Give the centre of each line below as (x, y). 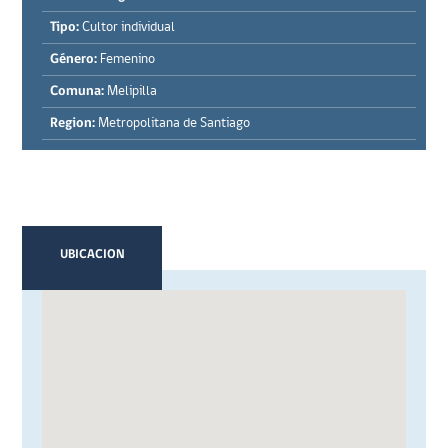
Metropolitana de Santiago (173, 123)
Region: (73, 123)
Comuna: (77, 91)
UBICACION (92, 254)
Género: (75, 59)
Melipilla (131, 91)
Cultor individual (127, 27)
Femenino (128, 59)
